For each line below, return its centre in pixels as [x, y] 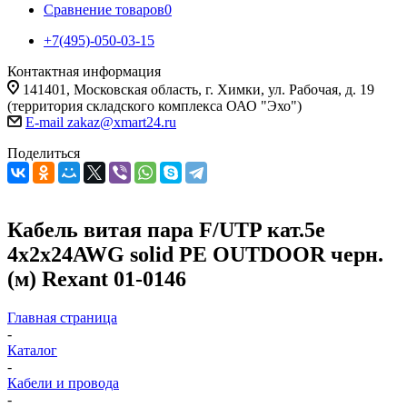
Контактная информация [84, 71]
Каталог [32, 350]
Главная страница [62, 317]
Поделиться [44, 153]
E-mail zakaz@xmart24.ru [101, 122]
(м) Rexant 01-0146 [97, 278]
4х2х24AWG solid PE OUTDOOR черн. [195, 254]
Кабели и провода [63, 382]
